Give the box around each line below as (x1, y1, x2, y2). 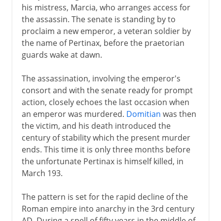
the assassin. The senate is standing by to (21, 13, 176, 25)
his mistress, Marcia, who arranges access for (21, 1, 190, 13)
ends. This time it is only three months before (21, 144, 190, 155)
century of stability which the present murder (21, 132, 190, 143)
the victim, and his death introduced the (21, 120, 171, 131)
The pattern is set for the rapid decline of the (21, 191, 188, 202)
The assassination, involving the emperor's (21, 73, 181, 84)
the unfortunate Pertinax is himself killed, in (21, 155, 184, 167)
